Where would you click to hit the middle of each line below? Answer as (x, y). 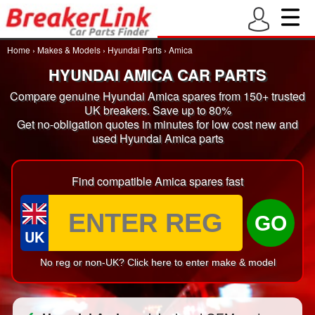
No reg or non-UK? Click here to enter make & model (157, 262)
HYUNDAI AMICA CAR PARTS (157, 75)
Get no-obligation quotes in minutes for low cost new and (157, 124)
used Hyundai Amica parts (157, 138)
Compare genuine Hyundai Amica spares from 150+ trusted (157, 96)
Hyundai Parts (135, 50)
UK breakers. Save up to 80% (157, 110)
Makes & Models (69, 50)
